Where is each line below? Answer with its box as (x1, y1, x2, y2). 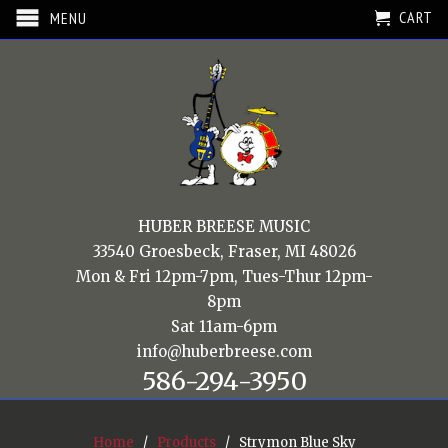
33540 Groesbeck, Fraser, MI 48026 (92, 242, 356, 262)
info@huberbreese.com (136, 342, 312, 362)
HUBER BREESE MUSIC (138, 217, 310, 237)
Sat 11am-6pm (171, 317, 277, 337)
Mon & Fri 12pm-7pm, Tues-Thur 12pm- (75, 267, 373, 287)
